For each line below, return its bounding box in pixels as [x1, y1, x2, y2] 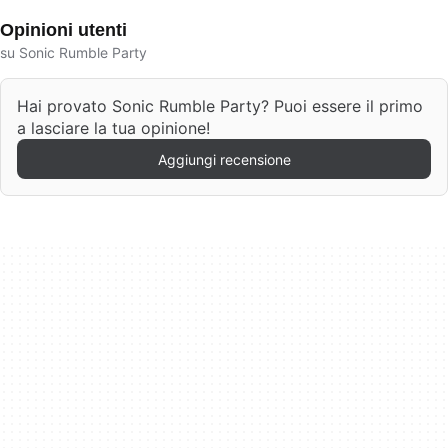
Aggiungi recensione [157, 150, 291, 168]
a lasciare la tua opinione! [17, 118, 210, 138]
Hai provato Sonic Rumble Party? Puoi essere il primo [17, 96, 423, 116]
